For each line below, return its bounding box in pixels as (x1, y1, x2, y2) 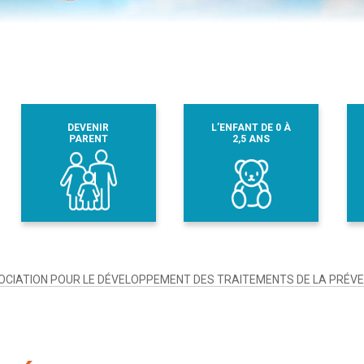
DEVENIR (67, 121, 110, 133)
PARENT (68, 132, 108, 145)
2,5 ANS (232, 132, 271, 145)
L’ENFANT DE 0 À (211, 121, 292, 133)
